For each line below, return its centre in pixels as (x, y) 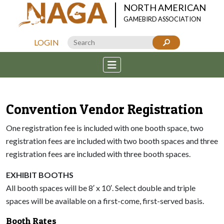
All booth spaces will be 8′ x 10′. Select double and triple (101, 188)
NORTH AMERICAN (165, 7)
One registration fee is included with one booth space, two (105, 128)
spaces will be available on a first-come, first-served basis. (105, 201)
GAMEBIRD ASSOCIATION (162, 19)
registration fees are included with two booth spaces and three (112, 141)
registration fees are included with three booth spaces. (98, 154)
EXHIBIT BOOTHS (40, 175)
